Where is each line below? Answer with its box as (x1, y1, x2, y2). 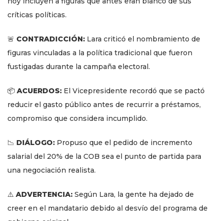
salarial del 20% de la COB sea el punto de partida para (7, 152, 201, 161)
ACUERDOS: (17, 86, 62, 96)
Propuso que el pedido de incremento (55, 138, 192, 147)
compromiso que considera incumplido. (7, 114, 147, 123)
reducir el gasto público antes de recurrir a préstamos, (7, 100, 201, 110)
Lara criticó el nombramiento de (85, 35, 200, 44)
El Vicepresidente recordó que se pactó (62, 86, 205, 96)
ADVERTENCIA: (16, 190, 73, 199)
